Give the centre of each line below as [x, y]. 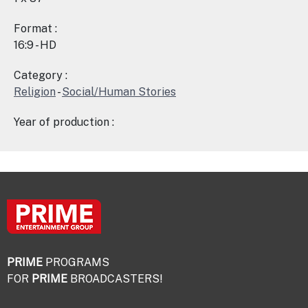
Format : [35, 29]
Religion [35, 92]
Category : [41, 75]
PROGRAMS [76, 262]
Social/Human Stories [119, 92]
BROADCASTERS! [115, 279]
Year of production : [64, 122]
